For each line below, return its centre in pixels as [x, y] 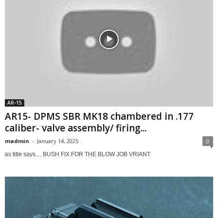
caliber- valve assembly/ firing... [76, 128]
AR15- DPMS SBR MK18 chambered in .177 [99, 117]
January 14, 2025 [58, 141]
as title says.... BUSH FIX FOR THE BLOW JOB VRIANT [78, 154]
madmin [17, 141]
